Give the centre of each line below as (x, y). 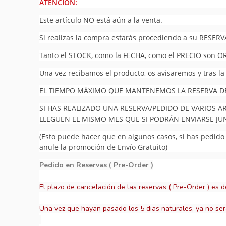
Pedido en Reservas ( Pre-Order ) (97, 165)
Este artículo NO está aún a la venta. (101, 20)
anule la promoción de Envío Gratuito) (104, 147)
